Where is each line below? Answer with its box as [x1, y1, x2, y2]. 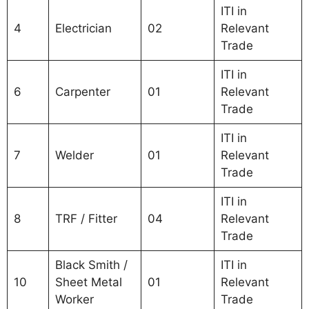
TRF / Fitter [54, 211, 117, 226]
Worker [54, 292, 94, 306]
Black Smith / [54, 257, 128, 272]
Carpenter [54, 84, 110, 99]
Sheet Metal [54, 275, 122, 289]
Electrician [54, 21, 112, 35]
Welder [54, 148, 94, 162]
